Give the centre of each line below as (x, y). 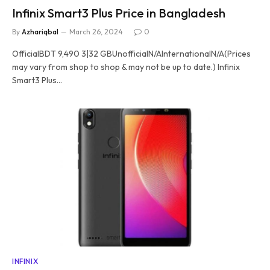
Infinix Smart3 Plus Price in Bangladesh (119, 13)
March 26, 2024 (96, 31)
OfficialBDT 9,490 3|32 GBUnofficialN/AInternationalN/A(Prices (131, 53)
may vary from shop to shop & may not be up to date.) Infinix (126, 67)
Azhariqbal (40, 31)
